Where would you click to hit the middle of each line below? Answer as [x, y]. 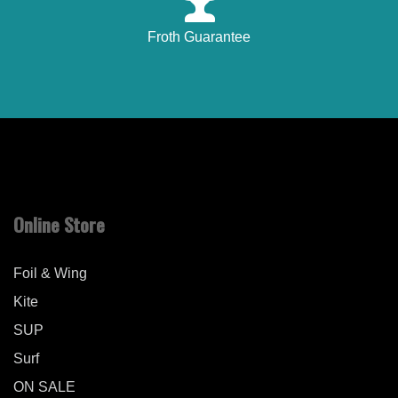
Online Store [59, 225]
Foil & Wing [50, 274]
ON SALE [44, 387]
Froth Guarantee [199, 37]
